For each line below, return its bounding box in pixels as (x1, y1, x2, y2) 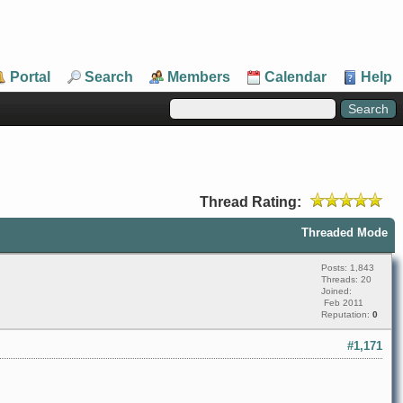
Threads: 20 (321, 274, 372, 284)
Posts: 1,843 (321, 263, 374, 273)
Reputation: (321, 309, 372, 319)
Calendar (264, 69, 327, 85)
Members (167, 69, 230, 85)
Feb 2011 (321, 298, 363, 308)
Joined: (321, 286, 352, 296)
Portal (10, 69, 50, 85)
